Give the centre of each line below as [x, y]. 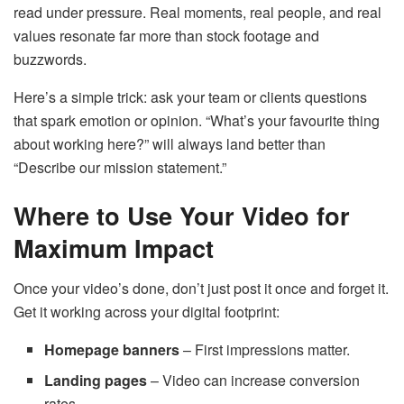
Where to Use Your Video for [182, 216]
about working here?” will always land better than [170, 143]
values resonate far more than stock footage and [166, 35]
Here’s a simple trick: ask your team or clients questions [190, 96]
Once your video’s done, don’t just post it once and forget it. [201, 289]
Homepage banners [112, 350]
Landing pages [96, 381]
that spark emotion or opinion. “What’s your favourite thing [197, 120]
